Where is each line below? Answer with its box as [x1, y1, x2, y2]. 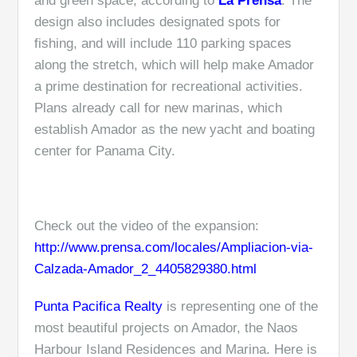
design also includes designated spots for [34, 14, 281, 29]
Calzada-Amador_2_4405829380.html [34, 261, 257, 277]
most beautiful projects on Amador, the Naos [34, 320, 299, 335]
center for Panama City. [34, 143, 176, 159]
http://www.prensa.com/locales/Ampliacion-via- [34, 240, 314, 255]
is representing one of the [163, 299, 319, 314]
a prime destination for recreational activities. [34, 79, 304, 94]
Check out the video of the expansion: [34, 218, 260, 233]
